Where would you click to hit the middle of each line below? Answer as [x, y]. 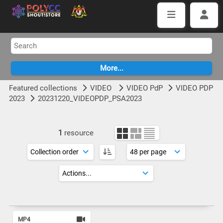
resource [79, 133]
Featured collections [43, 88]
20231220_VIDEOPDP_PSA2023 [90, 99]
